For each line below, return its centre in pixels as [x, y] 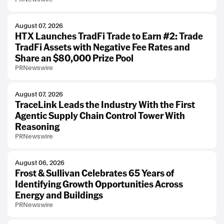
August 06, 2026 [40, 163]
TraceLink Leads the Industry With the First [105, 104]
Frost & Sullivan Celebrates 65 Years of [94, 173]
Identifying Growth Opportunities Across [99, 184]
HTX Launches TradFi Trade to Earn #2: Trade [109, 36]
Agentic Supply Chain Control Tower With [100, 115]
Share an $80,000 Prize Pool [74, 58]
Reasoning [37, 126]
